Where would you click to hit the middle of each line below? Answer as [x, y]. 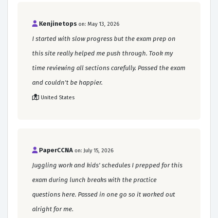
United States [58, 97]
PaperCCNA [56, 150]
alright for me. [53, 209]
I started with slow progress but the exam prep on [104, 38]
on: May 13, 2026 [99, 24]
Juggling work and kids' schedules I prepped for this [107, 165]
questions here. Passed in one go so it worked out [104, 194]
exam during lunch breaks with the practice [94, 180]
